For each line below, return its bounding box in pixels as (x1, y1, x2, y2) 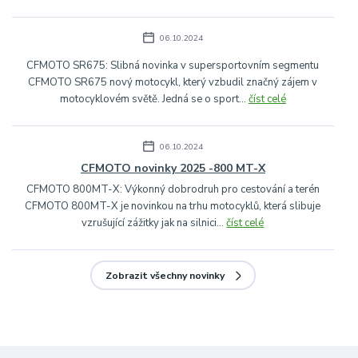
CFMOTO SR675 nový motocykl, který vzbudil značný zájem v (28, 75, 318, 90)
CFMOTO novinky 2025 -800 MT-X (80, 161, 265, 177)
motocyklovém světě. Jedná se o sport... (59, 92, 249, 107)
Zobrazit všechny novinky (105, 268, 225, 282)
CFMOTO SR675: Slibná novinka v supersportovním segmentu (26, 58, 320, 74)
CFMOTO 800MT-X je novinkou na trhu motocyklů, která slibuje (25, 199, 321, 214)
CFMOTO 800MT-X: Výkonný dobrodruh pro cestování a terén (26, 182, 320, 197)
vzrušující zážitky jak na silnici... (82, 216, 227, 231)
